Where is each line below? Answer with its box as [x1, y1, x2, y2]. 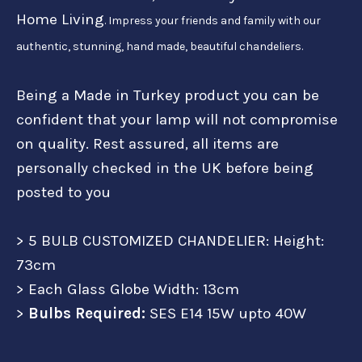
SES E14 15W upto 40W [149, 304, 306, 322]
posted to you [16, 183, 123, 201]
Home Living [16, 10, 104, 28]
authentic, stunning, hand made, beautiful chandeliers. [16, 39, 308, 53]
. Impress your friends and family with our [104, 13, 321, 27]
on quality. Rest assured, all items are [16, 134, 279, 153]
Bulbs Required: [28, 304, 145, 322]
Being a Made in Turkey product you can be [16, 86, 319, 104]
